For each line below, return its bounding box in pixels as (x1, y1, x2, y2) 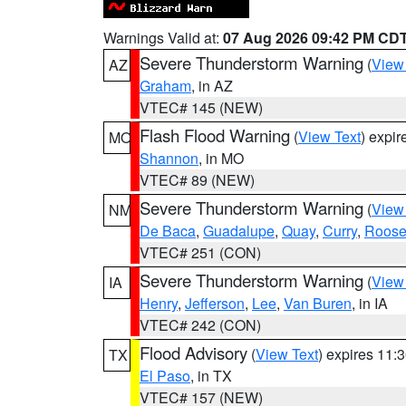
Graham (140, 75, 191, 96)
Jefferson (185, 293, 245, 314)
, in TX (190, 365, 232, 386)
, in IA (352, 293, 388, 314)
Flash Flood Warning (140, 123, 290, 147)
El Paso (140, 365, 190, 386)
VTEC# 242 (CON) (140, 314, 261, 335)
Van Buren (284, 293, 352, 314)
